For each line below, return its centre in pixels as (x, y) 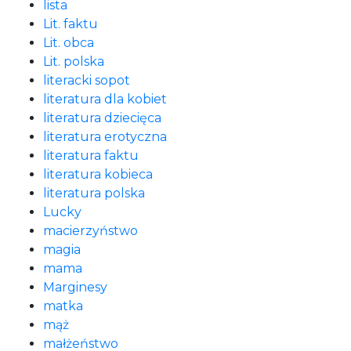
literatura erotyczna (105, 137)
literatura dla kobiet (105, 99)
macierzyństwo (90, 231)
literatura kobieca (98, 174)
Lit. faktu (71, 24)
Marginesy (75, 287)
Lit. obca (69, 43)
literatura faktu (91, 156)
